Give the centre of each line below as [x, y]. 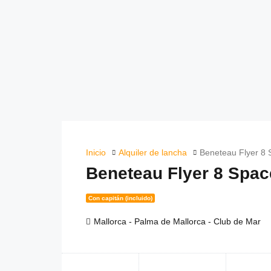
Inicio [96, 152]
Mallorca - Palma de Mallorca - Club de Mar [177, 222]
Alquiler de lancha [153, 152]
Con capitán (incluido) [120, 198]
